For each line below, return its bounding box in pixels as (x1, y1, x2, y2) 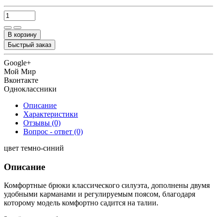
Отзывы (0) (23, 118, 61, 127)
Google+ (4, 58, 31, 67)
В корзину (8, 31, 37, 38)
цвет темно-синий (4, 143, 64, 152)
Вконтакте (4, 76, 38, 84)
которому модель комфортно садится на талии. (4, 199, 158, 207)
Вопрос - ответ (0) (23, 127, 83, 136)
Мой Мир (4, 67, 36, 76)
